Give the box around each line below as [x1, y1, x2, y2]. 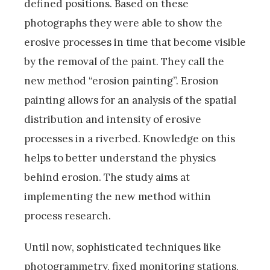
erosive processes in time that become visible [24, 36, 246, 49]
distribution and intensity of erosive [24, 113, 201, 127]
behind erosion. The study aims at [24, 171, 190, 184]
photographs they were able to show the [24, 16, 222, 30]
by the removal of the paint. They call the [24, 55, 224, 69]
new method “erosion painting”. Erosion [24, 74, 219, 88]
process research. [24, 209, 111, 223]
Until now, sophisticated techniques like [24, 240, 221, 254]
